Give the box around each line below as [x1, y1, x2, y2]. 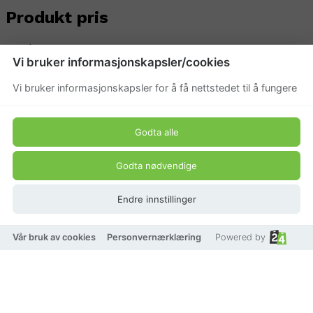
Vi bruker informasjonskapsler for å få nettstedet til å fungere [12, 82, 297, 94]
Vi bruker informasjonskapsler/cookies [12, 55, 230, 70]
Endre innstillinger [117, 193, 196, 205]
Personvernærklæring [106, 232, 201, 242]
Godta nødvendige [116, 159, 197, 171]
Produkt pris [6, 8, 108, 28]
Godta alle [134, 126, 179, 138]
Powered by [214, 232, 265, 242]
